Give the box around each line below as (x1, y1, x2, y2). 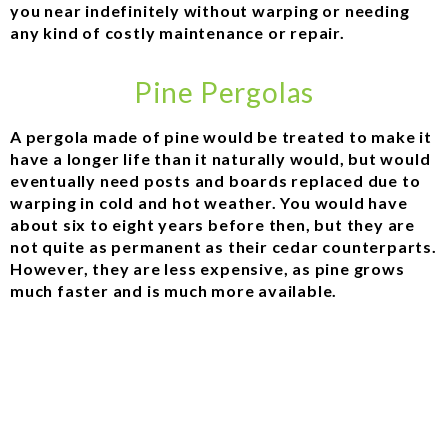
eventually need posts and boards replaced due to (10, 171, 421, 191)
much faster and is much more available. (10, 281, 338, 301)
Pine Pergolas (133, 75, 315, 110)
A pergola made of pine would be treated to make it (10, 127, 432, 147)
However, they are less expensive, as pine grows (10, 259, 405, 279)
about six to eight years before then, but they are (10, 215, 415, 235)
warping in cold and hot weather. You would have (10, 193, 408, 213)
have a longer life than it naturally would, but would (10, 149, 431, 169)
